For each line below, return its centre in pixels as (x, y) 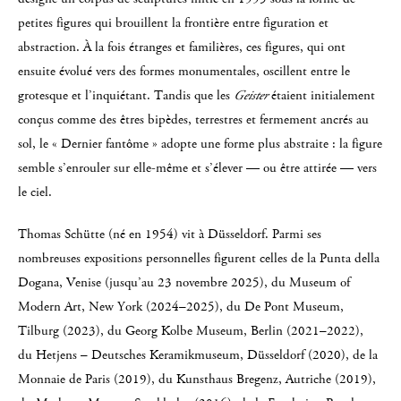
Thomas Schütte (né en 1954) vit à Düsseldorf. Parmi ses (170, 234)
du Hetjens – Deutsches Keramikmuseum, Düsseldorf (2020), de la (198, 355)
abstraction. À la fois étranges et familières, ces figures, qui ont (182, 47)
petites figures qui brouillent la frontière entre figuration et (173, 23)
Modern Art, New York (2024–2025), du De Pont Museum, (181, 307)
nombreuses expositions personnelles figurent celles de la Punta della (199, 258)
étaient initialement (321, 95)
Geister (251, 95)
